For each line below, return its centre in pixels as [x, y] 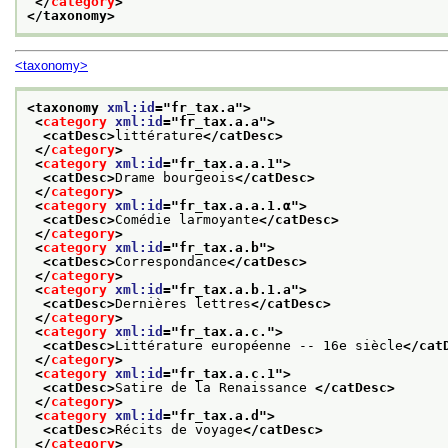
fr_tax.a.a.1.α [235, 205]
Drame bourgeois [175, 177]
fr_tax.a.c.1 [227, 373]
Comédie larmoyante [187, 219]
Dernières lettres [183, 303]
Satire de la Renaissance [215, 387]
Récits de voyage [179, 429]
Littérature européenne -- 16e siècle [259, 345]
